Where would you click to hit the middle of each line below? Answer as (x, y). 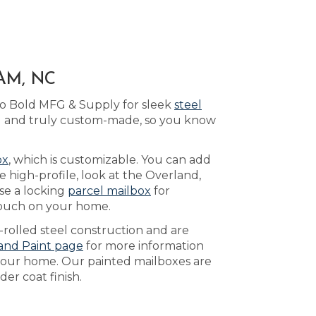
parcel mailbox (109, 191)
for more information (144, 246)
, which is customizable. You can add (110, 160)
